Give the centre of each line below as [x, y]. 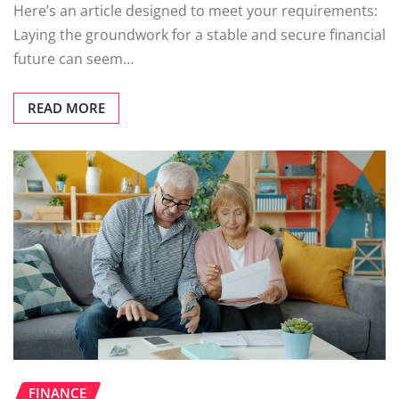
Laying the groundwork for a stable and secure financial [199, 35]
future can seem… [73, 59]
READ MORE [66, 108]
